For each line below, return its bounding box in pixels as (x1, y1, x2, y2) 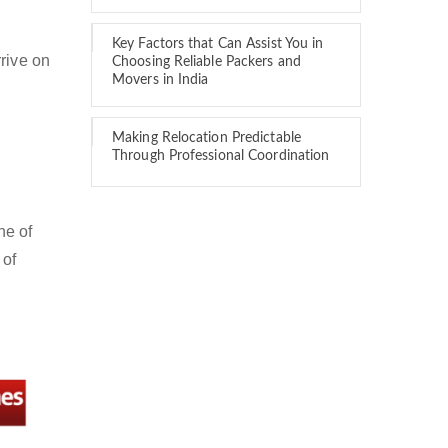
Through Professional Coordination (112, 149, 330, 163)
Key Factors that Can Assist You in (112, 37, 324, 51)
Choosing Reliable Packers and (112, 55, 301, 69)
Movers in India (112, 73, 209, 87)
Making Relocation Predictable (112, 131, 301, 145)
